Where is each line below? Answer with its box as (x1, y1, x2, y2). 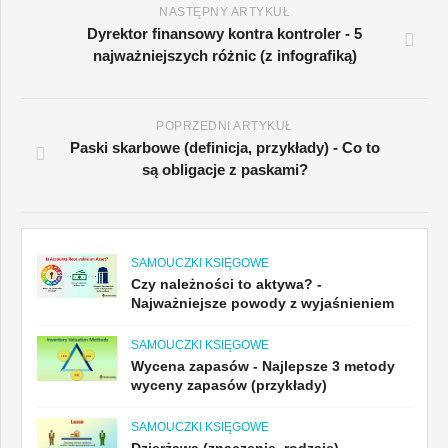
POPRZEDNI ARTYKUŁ (156, 118, 293, 133)
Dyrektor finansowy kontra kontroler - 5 (87, 24, 362, 42)
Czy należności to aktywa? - (131, 275, 322, 292)
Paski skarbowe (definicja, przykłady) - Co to (69, 138, 380, 156)
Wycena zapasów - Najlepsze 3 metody (131, 357, 395, 374)
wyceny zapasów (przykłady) (131, 376, 327, 393)
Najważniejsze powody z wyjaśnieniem (131, 294, 394, 311)
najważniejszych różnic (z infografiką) (92, 46, 357, 64)
